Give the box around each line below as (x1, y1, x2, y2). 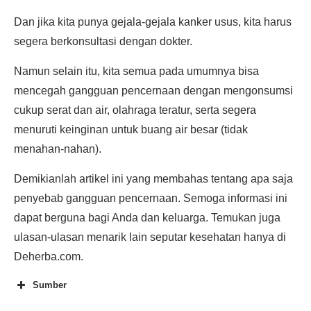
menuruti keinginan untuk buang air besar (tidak (14, 124, 248, 135)
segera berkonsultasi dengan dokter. (14, 35, 192, 47)
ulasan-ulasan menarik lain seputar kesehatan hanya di (14, 231, 286, 243)
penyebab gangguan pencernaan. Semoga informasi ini (14, 192, 287, 204)
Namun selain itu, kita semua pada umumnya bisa (14, 65, 259, 77)
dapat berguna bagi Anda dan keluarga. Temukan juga (14, 212, 280, 224)
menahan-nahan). (14, 143, 101, 155)
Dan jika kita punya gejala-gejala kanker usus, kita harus (14, 16, 292, 28)
